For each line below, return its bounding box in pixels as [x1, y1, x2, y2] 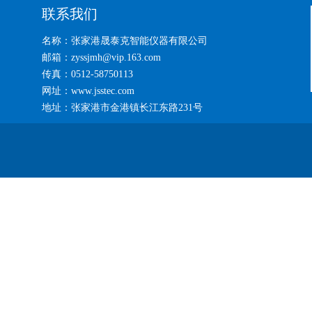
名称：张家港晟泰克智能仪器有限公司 [42, 36, 208, 47]
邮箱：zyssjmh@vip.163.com [42, 52, 161, 63]
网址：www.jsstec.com [42, 86, 134, 97]
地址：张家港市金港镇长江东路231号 [42, 102, 203, 114]
